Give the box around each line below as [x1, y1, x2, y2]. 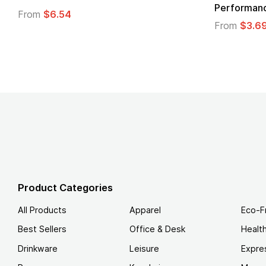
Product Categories [18, 182, 113, 194]
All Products [18, 204, 66, 215]
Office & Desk [129, 224, 185, 235]
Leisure [129, 243, 159, 254]
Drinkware [18, 243, 58, 254]
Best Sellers [18, 224, 66, 235]
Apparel [129, 204, 161, 215]
